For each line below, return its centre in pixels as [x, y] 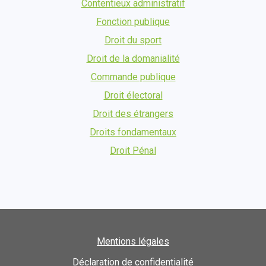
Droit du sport [133, 40]
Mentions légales [133, 242]
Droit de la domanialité [133, 59]
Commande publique [133, 77]
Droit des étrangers [133, 114]
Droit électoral [133, 96]
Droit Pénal [133, 151]
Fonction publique [133, 22]
